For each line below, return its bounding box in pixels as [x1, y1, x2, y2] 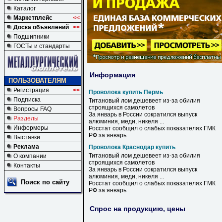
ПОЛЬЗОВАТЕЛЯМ [8, 77, 66, 84]
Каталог [13, 5, 36, 12]
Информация [90, 70, 135, 79]
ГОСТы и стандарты [13, 43, 70, 50]
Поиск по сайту [21, 178, 69, 186]
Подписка [13, 96, 41, 103]
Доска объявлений [13, 24, 69, 31]
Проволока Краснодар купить [89, 144, 175, 151]
